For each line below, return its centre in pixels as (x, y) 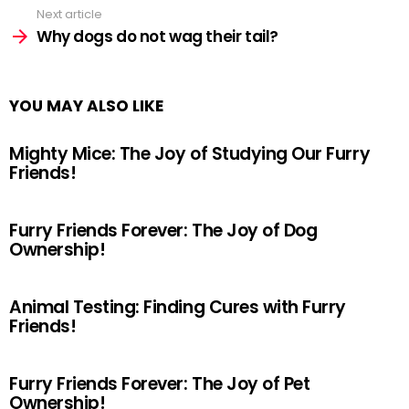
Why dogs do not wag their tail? (157, 37)
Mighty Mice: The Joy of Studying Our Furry (190, 154)
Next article (69, 14)
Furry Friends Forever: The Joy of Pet (160, 384)
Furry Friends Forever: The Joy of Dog (163, 231)
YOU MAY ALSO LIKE (86, 106)
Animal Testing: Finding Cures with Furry (178, 307)
